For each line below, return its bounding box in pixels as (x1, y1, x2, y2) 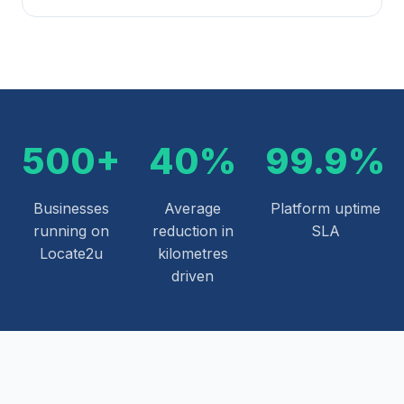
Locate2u (39, 243, 103, 262)
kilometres (157, 243, 228, 262)
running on (32, 221, 109, 240)
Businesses (32, 198, 109, 217)
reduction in (151, 221, 234, 240)
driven (171, 266, 214, 285)
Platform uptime (270, 198, 381, 217)
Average (164, 198, 221, 217)
